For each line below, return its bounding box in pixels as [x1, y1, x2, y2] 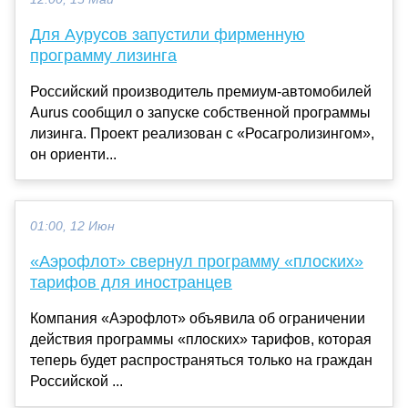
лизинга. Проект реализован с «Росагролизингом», [30, 125, 374, 141]
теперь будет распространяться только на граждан [30, 352, 372, 368]
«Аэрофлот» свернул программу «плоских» [30, 251, 363, 270]
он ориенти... [30, 146, 117, 162]
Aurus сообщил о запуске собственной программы [30, 104, 371, 120]
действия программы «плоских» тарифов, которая [30, 331, 372, 347]
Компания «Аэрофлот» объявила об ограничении [30, 310, 365, 326]
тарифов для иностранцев [30, 272, 232, 291]
